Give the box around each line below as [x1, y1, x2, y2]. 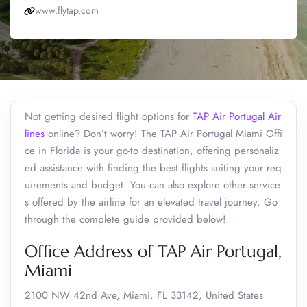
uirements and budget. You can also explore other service [25, 177, 280, 193]
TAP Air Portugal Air [193, 109, 281, 124]
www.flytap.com [35, 3, 99, 17]
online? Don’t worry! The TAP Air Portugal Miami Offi [45, 126, 282, 141]
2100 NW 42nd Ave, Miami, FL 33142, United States [25, 288, 263, 303]
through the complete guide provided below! [25, 212, 226, 227]
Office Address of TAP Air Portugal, [25, 241, 282, 262]
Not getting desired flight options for [25, 109, 193, 124]
